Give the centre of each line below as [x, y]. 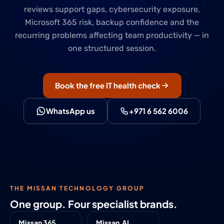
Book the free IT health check [107, 85]
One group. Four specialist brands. [94, 204]
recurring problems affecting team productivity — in [112, 35]
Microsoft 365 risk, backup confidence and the [112, 22]
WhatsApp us [70, 111]
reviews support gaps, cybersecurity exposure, [112, 9]
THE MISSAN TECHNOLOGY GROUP [77, 188]
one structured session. [112, 48]
